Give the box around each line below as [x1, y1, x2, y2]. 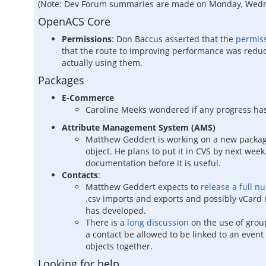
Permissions [62, 33, 112, 45]
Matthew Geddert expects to [85, 181, 201, 192]
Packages [38, 73, 84, 87]
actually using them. [62, 57, 142, 68]
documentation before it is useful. [85, 157, 221, 169]
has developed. [85, 205, 146, 216]
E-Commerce [62, 92, 114, 103]
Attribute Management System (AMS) [62, 122, 216, 133]
